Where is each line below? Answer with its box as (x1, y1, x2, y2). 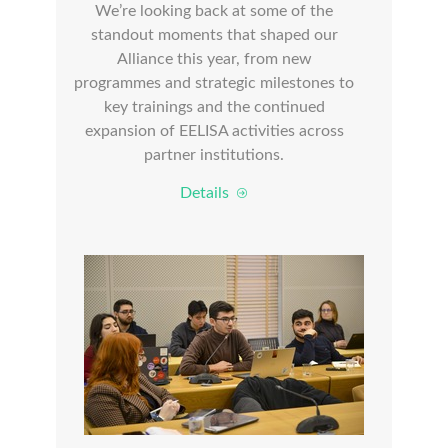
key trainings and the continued (103, 99, 325, 115)
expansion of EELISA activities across (84, 123, 344, 139)
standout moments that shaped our (90, 27, 338, 43)
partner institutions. (144, 147, 284, 163)
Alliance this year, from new (116, 51, 312, 67)
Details (179, 185, 237, 201)
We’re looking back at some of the (95, 3, 333, 19)
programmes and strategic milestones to (74, 75, 354, 91)
